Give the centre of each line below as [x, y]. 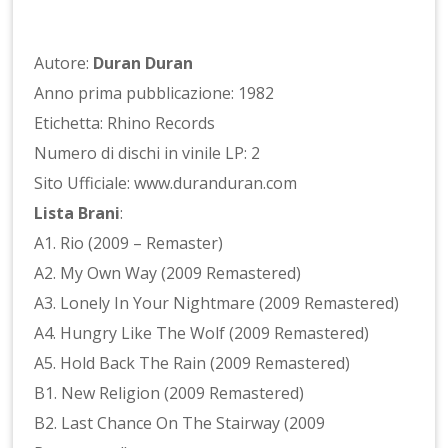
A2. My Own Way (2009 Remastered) [168, 272]
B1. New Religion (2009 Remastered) [169, 392]
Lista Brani [77, 212]
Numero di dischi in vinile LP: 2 [147, 152]
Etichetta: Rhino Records [125, 122]
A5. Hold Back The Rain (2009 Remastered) [192, 362]
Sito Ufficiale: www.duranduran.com [166, 182]
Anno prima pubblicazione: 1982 [154, 92]
